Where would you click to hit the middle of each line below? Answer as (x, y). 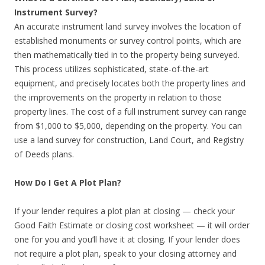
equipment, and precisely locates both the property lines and (130, 83)
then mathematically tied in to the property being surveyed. (127, 55)
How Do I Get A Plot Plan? (68, 182)
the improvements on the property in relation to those (118, 97)
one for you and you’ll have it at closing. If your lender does (127, 239)
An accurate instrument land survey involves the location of (127, 26)
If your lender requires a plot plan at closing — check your (125, 211)
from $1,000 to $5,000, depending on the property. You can (128, 126)
